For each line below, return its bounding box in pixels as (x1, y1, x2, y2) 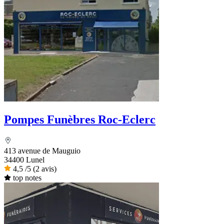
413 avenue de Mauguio (4, 146, 80, 155)
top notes (12, 173, 41, 182)
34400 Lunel (4, 155, 44, 164)
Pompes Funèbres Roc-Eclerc (4, 113, 155, 126)
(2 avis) (33, 164, 56, 173)
